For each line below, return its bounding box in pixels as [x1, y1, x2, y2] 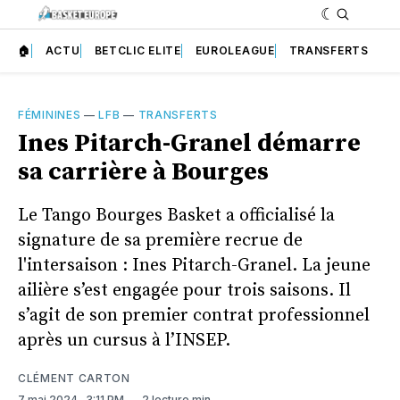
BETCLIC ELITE [94, 43, 181, 57]
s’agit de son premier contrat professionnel [18, 304, 370, 327]
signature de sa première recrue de [18, 229, 303, 252]
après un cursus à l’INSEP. [18, 329, 230, 352]
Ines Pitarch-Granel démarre [18, 127, 361, 159]
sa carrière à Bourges [18, 155, 269, 187]
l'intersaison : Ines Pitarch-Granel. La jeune [18, 254, 371, 277]
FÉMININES [18, 107, 81, 121]
